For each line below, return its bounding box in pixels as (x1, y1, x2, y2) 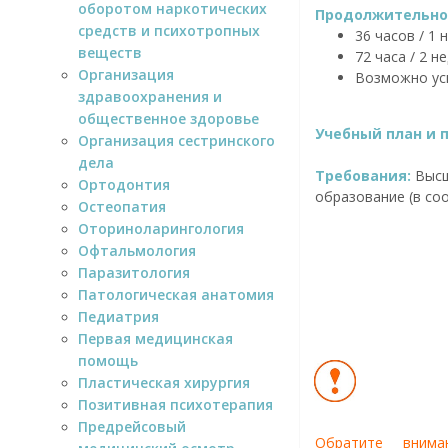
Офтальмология (78, 240, 196, 260)
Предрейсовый (78, 416, 186, 436)
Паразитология (78, 262, 190, 282)
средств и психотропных (78, 20, 260, 40)
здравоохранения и (78, 86, 222, 106)
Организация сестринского (78, 130, 275, 150)
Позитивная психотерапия (78, 394, 273, 414)
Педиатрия (78, 306, 159, 326)
